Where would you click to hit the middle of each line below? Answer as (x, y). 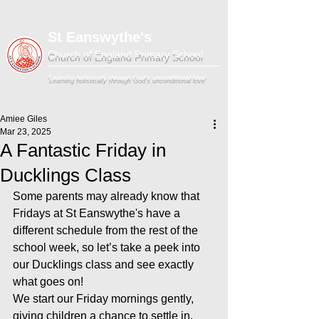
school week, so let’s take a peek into (108, 247)
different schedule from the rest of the (107, 230)
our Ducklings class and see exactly (105, 265)
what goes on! (48, 282)
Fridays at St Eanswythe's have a (98, 213)
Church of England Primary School (125, 54)
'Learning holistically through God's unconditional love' (127, 78)
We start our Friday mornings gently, (105, 299)
